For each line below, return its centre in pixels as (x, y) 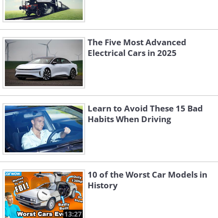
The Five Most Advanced (137, 42)
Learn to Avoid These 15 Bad (145, 109)
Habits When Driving (129, 119)
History (103, 185)
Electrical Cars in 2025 (132, 53)
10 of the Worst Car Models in (147, 175)
